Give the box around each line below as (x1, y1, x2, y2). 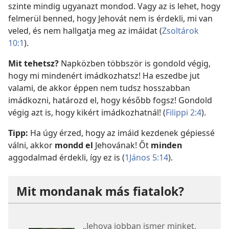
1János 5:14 (125, 151, 168, 163)
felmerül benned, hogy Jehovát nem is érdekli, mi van (8, 12, 213, 24)
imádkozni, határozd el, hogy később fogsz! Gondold (8, 94, 212, 106)
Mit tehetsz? (8, 57, 59, 69)
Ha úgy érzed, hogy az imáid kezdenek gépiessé (28, 127, 215, 139)
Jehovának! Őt (93, 139, 151, 151)
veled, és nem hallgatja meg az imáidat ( (8, 25, 162, 36)
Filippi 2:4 (166, 106, 201, 118)
